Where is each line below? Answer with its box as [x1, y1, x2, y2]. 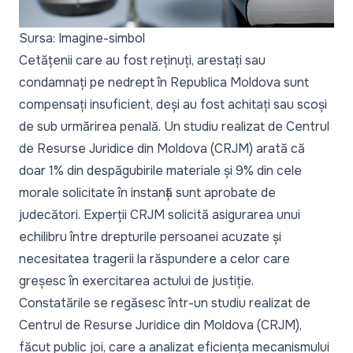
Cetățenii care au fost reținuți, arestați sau [19, 51, 266, 69]
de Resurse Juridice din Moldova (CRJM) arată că [19, 139, 305, 157]
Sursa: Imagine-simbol [19, 29, 145, 46]
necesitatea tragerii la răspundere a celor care [19, 250, 290, 267]
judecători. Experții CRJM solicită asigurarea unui [19, 206, 300, 223]
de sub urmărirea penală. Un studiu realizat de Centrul [19, 117, 329, 135]
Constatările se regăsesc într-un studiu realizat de [19, 294, 310, 311]
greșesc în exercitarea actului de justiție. [19, 272, 254, 289]
